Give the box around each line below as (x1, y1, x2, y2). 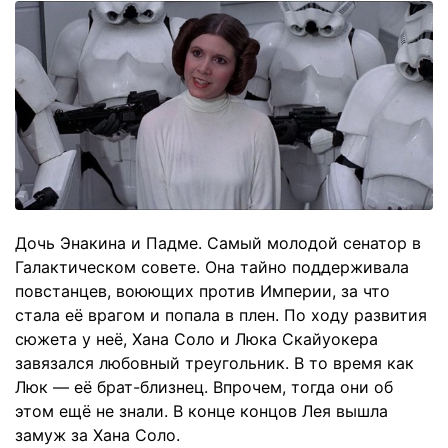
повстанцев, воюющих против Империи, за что (15, 280, 390, 301)
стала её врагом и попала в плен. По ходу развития (15, 304, 427, 325)
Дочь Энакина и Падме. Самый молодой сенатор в (15, 232, 421, 253)
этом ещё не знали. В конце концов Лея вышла (15, 400, 388, 421)
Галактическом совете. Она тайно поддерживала (15, 256, 409, 277)
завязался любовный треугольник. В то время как (15, 352, 414, 373)
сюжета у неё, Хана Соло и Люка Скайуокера (15, 328, 378, 349)
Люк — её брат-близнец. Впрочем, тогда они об (15, 376, 393, 397)
